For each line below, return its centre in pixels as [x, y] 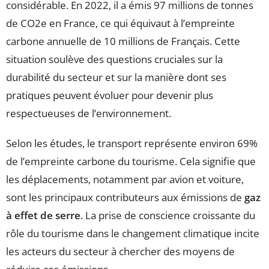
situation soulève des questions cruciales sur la [114, 59]
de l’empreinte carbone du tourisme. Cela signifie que [131, 162]
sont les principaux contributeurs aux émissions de [125, 198]
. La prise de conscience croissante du [168, 216]
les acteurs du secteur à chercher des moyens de [120, 252]
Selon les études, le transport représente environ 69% [132, 144]
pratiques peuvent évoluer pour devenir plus [110, 95]
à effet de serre [43, 216]
